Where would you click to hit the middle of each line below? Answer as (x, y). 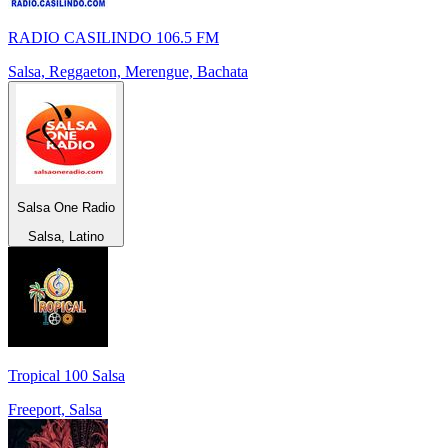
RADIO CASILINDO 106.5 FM (113, 37)
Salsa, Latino (66, 236)
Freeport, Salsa (55, 409)
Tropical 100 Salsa (66, 375)
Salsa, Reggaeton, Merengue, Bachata (128, 71)
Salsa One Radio (66, 208)
